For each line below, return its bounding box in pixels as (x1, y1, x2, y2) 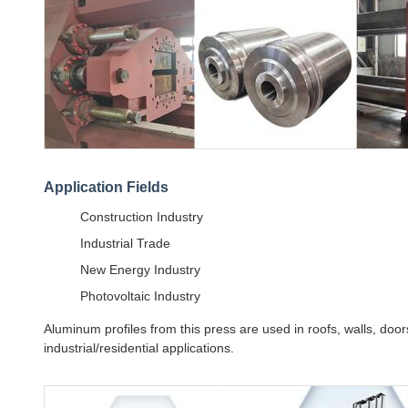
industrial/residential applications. (44, 341, 234, 355)
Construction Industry (80, 209, 203, 224)
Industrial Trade (80, 236, 170, 250)
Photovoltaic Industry (80, 289, 200, 303)
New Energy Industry (80, 262, 200, 277)
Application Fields (44, 179, 168, 195)
